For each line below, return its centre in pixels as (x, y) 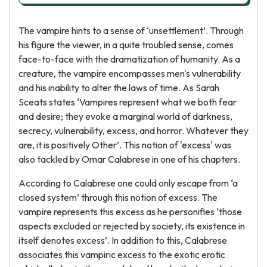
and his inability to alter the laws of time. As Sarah (119, 88)
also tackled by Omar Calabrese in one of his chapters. (129, 159)
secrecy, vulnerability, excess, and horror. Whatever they (133, 131)
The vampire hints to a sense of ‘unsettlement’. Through (131, 30)
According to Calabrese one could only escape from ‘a (128, 183)
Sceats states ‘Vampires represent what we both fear (128, 102)
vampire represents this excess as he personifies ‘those (130, 212)
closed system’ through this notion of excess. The (118, 197)
